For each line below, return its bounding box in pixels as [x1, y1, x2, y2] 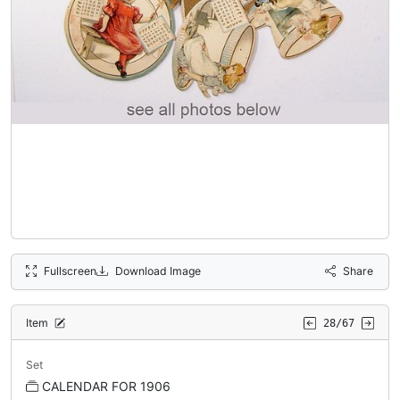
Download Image [114, 263, 201, 278]
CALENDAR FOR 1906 [42, 379, 171, 395]
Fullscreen [44, 263, 97, 278]
